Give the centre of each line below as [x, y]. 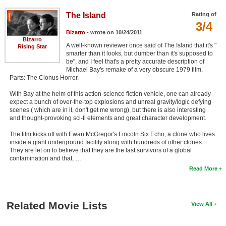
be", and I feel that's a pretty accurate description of [135, 61]
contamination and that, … [45, 158]
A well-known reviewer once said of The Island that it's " [141, 45]
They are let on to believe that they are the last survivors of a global [100, 150]
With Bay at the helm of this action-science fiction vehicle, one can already [110, 94]
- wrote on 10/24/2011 [114, 32]
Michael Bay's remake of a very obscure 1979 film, [134, 69]
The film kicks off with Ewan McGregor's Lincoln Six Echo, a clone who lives [112, 134]
